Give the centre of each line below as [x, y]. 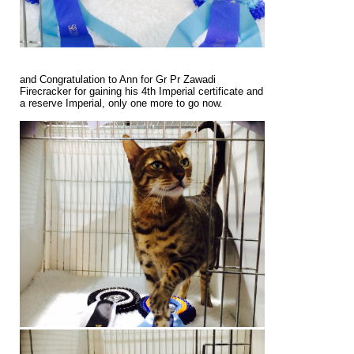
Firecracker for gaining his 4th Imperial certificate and [141, 92]
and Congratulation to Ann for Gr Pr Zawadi [118, 80]
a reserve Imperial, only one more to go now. [121, 104]
